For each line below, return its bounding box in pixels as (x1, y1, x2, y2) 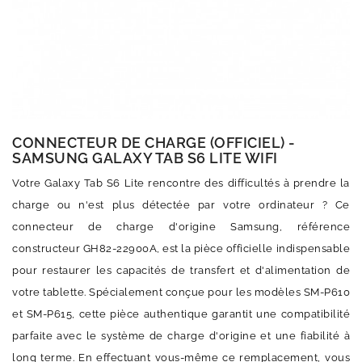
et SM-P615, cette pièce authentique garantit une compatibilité (12, 308, 350, 320)
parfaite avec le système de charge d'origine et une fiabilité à (12, 330, 350, 342)
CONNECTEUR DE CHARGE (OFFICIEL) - (12, 134, 296, 151)
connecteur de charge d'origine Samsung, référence (12, 221, 350, 233)
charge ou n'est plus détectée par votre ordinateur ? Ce (12, 199, 350, 211)
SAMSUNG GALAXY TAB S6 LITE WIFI (12, 149, 278, 166)
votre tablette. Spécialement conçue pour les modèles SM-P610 (12, 286, 350, 298)
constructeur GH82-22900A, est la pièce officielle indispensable (12, 242, 350, 255)
